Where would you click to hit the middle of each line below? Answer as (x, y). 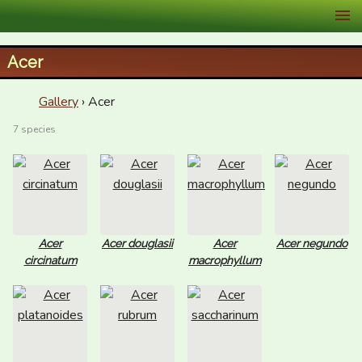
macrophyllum (225, 260)
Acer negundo (312, 243)
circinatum (50, 260)
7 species (34, 129)
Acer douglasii (137, 243)
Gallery (59, 102)
